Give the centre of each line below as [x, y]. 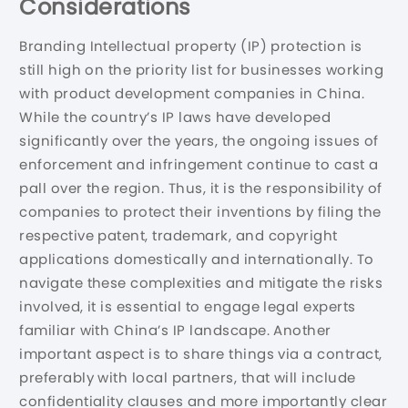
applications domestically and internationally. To [197, 259]
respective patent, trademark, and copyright [178, 235]
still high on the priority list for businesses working [202, 69]
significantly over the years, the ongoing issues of [199, 140]
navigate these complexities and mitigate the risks [201, 282]
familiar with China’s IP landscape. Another [175, 330]
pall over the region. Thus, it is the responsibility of [201, 188]
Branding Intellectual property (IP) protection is [191, 46]
